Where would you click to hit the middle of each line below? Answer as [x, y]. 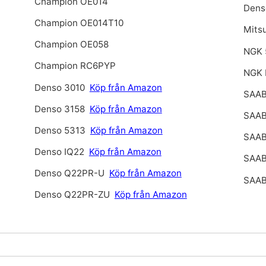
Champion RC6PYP [75, 66]
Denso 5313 [60, 130]
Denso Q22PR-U [69, 173]
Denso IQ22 [59, 152]
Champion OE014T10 [79, 23]
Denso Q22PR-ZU [72, 195]
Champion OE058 [71, 45]
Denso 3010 [61, 87]
